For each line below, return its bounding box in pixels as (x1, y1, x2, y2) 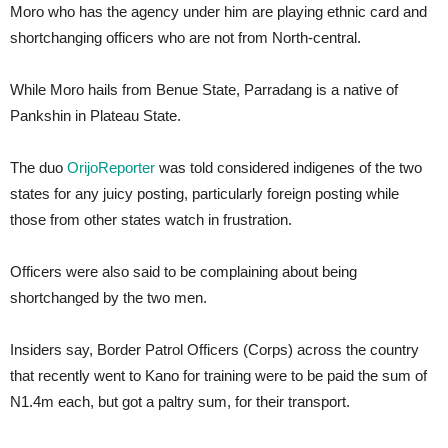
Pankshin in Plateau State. (10, 107, 181, 124)
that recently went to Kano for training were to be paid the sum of (10, 367, 427, 384)
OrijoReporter (67, 159, 155, 176)
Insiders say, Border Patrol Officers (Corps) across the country (10, 341, 419, 358)
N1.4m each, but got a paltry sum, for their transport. (10, 393, 350, 410)
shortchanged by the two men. (10, 289, 207, 306)
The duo (10, 159, 67, 176)
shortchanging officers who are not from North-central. (10, 29, 361, 46)
